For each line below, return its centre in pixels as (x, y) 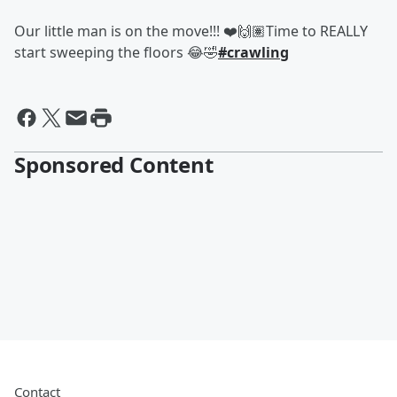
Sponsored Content (114, 164)
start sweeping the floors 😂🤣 (116, 52)
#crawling (253, 52)
